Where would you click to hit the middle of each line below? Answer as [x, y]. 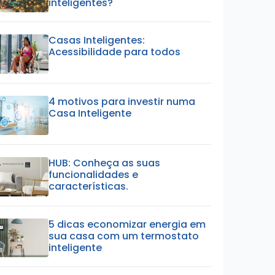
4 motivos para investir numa [122, 102]
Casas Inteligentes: [97, 41]
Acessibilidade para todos [115, 52]
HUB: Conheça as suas [105, 163]
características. [89, 186]
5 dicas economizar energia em [127, 224]
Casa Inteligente [90, 114]
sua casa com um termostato [124, 236]
